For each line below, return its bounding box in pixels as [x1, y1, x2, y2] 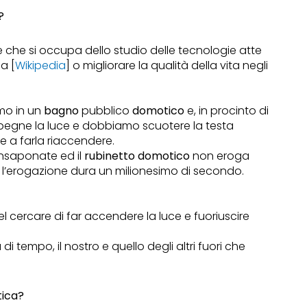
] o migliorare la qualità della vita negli [66, 58, 269, 74]
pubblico [79, 103, 133, 119]
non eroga [190, 148, 250, 164]
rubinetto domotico [84, 148, 191, 164]
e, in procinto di [184, 103, 269, 119]
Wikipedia [15, 58, 66, 74]
